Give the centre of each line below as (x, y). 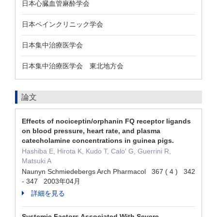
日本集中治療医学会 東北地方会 (73, 66)
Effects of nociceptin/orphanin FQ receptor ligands (106, 121)
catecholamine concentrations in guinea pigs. (98, 140)
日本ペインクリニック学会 (62, 24)
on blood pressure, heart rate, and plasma (91, 131)
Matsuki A (37, 161)
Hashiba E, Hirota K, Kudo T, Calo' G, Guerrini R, (96, 151)
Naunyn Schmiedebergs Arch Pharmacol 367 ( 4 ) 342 (108, 171)
